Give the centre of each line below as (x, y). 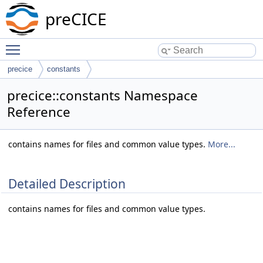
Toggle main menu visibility (80, 44)
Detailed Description (67, 183)
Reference (39, 112)
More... (222, 144)
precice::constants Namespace (102, 95)
